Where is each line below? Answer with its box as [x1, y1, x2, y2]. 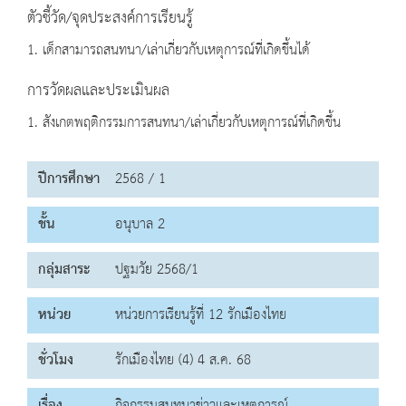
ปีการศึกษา [38, 166, 100, 193]
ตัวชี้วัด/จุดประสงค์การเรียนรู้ [27, 4, 193, 34]
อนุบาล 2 [115, 211, 165, 238]
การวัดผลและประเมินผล [27, 76, 169, 106]
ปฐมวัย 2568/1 [115, 256, 198, 284]
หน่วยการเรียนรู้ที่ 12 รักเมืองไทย [115, 302, 286, 329]
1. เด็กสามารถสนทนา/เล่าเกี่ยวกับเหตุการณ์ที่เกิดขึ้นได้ [27, 37, 310, 64]
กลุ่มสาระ [38, 256, 90, 284]
